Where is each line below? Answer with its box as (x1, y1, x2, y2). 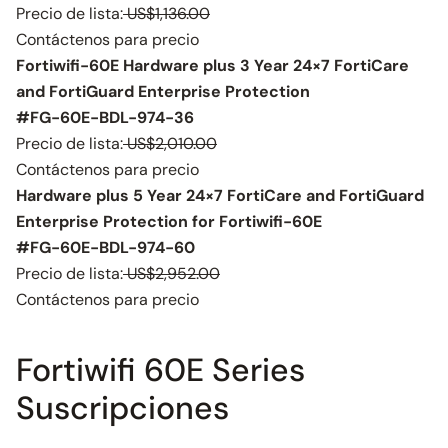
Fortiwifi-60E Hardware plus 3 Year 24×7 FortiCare (16, 55, 409, 76)
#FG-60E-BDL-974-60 (16, 237, 195, 258)
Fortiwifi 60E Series (16, 349, 305, 391)
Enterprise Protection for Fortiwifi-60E (16, 211, 322, 232)
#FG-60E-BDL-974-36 (16, 107, 194, 128)
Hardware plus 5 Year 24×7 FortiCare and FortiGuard (16, 185, 424, 206)
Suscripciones (16, 387, 229, 429)
